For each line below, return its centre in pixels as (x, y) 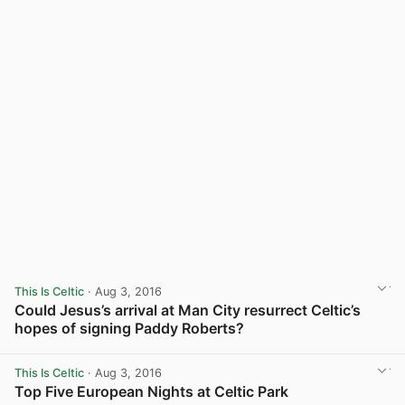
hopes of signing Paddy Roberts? (129, 328)
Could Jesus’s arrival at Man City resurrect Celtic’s (188, 310)
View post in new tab (331, 348)
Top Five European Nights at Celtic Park (151, 392)
